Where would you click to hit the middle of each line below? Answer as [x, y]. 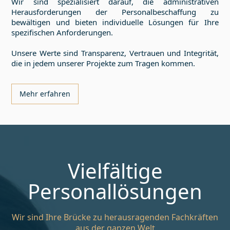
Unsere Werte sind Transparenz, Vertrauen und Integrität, [115, 53]
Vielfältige [115, 171]
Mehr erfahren [45, 94]
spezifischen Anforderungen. [62, 33]
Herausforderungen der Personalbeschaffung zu [115, 12]
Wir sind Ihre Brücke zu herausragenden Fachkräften [115, 217]
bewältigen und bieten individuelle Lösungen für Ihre [115, 22]
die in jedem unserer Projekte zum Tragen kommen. [103, 63]
